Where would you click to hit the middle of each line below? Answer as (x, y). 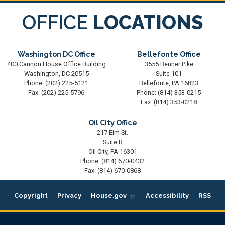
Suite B (113, 142)
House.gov (109, 195)
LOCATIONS (148, 22)
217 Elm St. (113, 132)
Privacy (69, 195)
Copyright (31, 195)
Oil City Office (113, 122)
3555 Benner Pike (169, 64)
